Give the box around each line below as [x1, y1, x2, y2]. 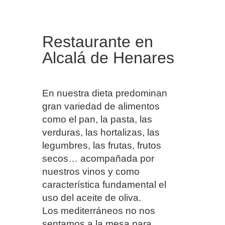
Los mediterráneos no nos [42, 205, 155, 216]
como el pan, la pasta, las [42, 114, 152, 125]
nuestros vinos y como [42, 166, 140, 177]
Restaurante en [42, 33, 153, 51]
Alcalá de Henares [42, 49, 174, 67]
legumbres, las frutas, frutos [42, 140, 161, 151]
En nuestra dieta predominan [42, 88, 167, 99]
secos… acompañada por [42, 153, 154, 164]
